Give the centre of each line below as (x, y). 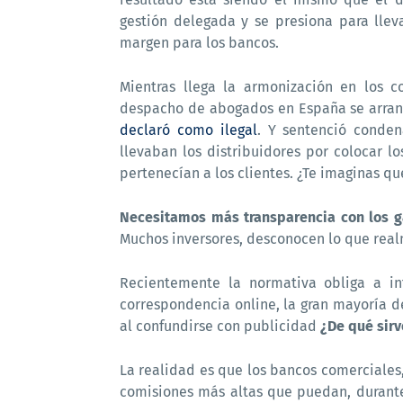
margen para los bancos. (199, 43)
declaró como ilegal (188, 130)
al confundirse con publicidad (220, 326)
